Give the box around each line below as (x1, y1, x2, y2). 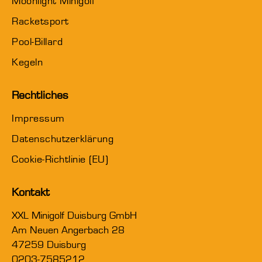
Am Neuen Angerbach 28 (12, 225, 125, 236)
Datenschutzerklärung (12, 134, 113, 144)
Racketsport (12, 16, 69, 27)
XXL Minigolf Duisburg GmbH (12, 211, 137, 221)
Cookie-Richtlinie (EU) (12, 154, 108, 165)
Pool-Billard (12, 37, 63, 47)
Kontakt (12, 187, 50, 198)
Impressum (12, 113, 65, 124)
